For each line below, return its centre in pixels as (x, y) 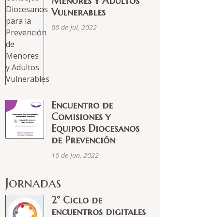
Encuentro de (82, 105)
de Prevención (83, 140)
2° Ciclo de (77, 200)
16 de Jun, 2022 (75, 155)
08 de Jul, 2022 (74, 27)
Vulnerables (78, 12)
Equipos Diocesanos (95, 129)
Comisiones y (81, 117)
